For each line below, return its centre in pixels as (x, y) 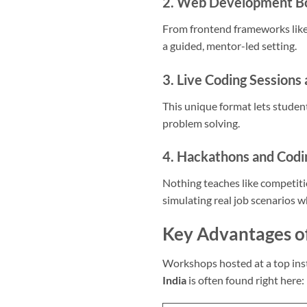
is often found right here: (245, 280)
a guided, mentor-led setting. (230, 45)
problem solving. (201, 123)
